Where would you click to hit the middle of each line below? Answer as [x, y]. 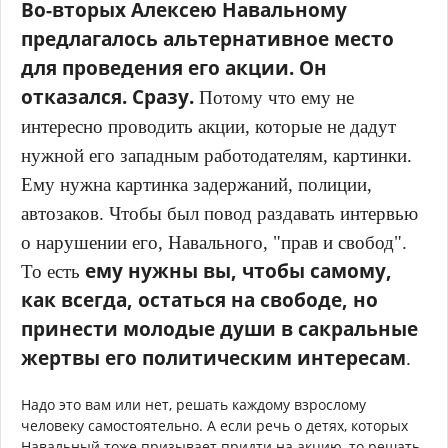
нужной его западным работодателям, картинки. [216, 156]
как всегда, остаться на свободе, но [199, 300]
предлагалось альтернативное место [207, 39]
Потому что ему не [276, 98]
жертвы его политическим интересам [213, 358]
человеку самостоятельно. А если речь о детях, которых [214, 426]
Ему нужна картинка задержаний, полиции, [196, 185]
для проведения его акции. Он [174, 68]
